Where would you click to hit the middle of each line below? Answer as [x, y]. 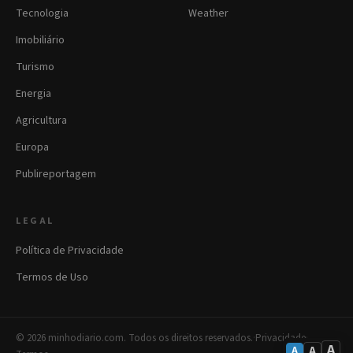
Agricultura [41, 121]
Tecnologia [42, 14]
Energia [33, 94]
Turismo [35, 67]
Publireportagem [56, 175]
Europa [32, 148]
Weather [208, 14]
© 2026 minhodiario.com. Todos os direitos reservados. [134, 338]
